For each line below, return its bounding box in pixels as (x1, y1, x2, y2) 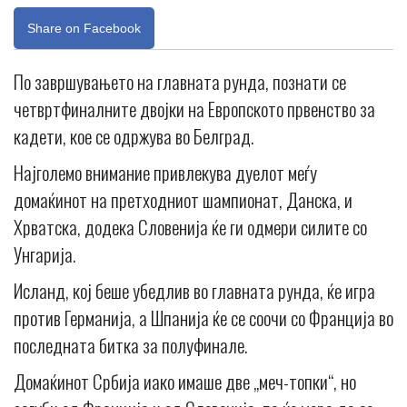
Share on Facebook (27, 20, 141, 35)
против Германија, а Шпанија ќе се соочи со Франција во (14, 303, 393, 332)
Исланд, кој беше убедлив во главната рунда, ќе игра (14, 275, 375, 304)
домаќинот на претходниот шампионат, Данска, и (14, 184, 352, 213)
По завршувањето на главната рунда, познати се (14, 66, 346, 95)
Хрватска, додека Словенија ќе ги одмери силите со (14, 212, 367, 241)
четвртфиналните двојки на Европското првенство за (14, 94, 375, 123)
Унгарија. (14, 239, 75, 268)
